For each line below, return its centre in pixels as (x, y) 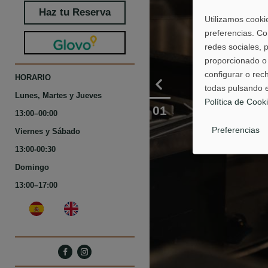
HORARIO (33, 78)
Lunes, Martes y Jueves (58, 96)
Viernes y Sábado (48, 132)
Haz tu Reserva (75, 12)
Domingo (32, 168)
